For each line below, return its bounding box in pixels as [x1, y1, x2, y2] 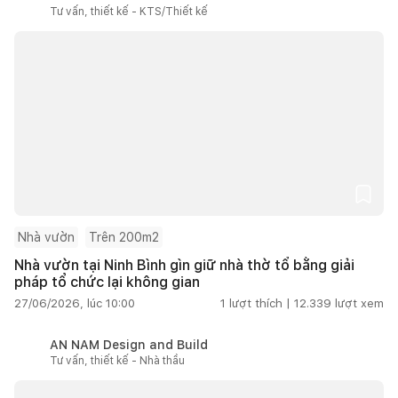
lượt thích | [229, 296, 291, 310]
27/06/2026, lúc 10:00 [14, 296, 135, 310]
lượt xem [335, 296, 384, 310]
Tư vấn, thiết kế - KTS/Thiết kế [50, 4, 208, 18]
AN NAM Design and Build [50, 337, 208, 352]
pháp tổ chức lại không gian [14, 273, 200, 291]
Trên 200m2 [89, 229, 159, 244]
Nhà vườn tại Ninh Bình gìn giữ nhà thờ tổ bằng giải [14, 256, 354, 274]
